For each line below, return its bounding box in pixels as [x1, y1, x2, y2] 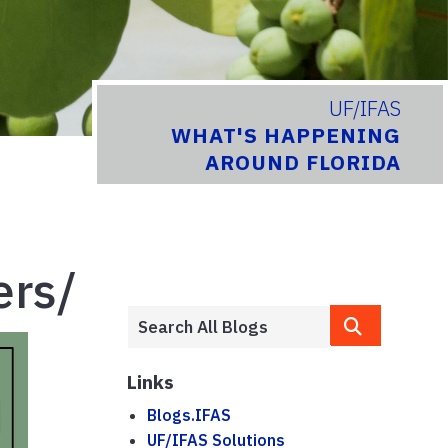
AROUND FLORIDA [205, 149, 402, 177]
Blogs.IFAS [147, 404, 231, 425]
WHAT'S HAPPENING [171, 122, 402, 150]
